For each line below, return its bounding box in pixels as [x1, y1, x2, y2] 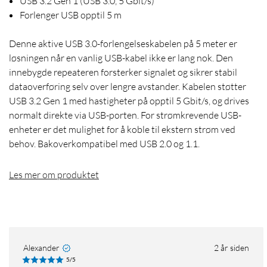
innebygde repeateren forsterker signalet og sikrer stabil [9, 66, 237, 79]
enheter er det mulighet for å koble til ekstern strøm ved [9, 123, 235, 136]
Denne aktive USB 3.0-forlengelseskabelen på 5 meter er [9, 38, 237, 50]
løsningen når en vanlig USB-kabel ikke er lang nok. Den [9, 52, 233, 64]
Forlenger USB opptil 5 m [20, 9, 122, 21]
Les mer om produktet [9, 169, 99, 181]
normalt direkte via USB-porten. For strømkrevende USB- [9, 109, 241, 122]
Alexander [23, 243, 60, 253]
